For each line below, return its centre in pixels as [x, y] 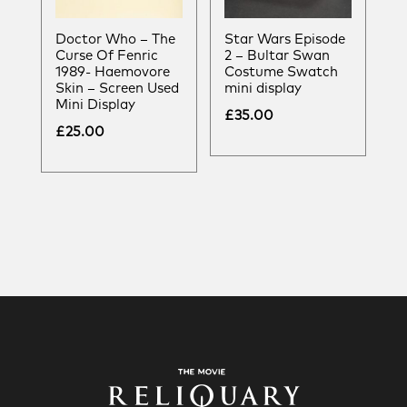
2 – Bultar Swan [278, 56]
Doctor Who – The [115, 40]
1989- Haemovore [113, 73]
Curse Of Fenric [107, 56]
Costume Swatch [282, 73]
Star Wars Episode [285, 40]
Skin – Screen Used [117, 89]
